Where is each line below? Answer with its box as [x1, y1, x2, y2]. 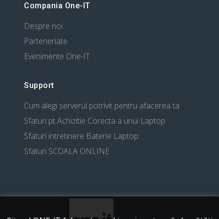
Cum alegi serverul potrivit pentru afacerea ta [24, 100, 179, 111]
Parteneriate [24, 36, 67, 47]
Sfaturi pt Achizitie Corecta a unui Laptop [24, 115, 165, 127]
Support [24, 81, 54, 90]
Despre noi [24, 21, 63, 32]
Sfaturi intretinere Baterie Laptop [24, 131, 138, 142]
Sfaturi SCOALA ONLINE [24, 146, 109, 157]
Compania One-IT [24, 1, 90, 11]
